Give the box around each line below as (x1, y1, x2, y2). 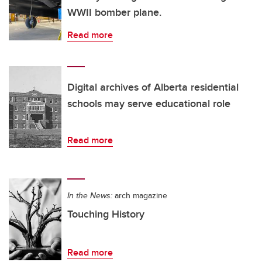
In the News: (67, 189, 112, 201)
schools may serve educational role (67, 95, 230, 111)
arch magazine (112, 189, 167, 201)
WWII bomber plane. (67, 4, 161, 20)
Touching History (67, 206, 144, 222)
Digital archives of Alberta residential (67, 79, 239, 95)
